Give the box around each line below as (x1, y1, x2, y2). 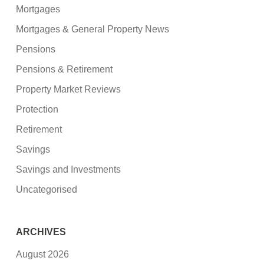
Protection (16, 104, 59, 115)
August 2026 (16, 249, 70, 259)
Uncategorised (16, 184, 78, 195)
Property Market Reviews (16, 84, 121, 95)
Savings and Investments (16, 164, 121, 175)
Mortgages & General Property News (16, 24, 170, 35)
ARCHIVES (16, 227, 67, 237)
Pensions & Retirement (16, 64, 113, 75)
